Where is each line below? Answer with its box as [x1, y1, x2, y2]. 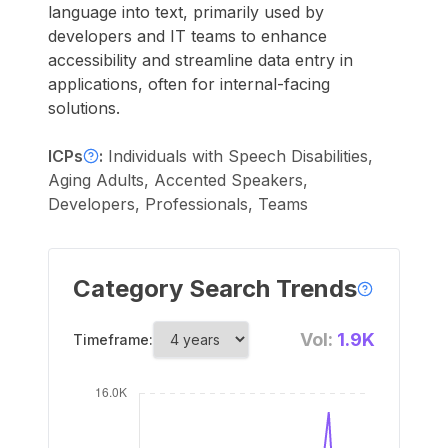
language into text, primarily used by [48, 2, 324, 22]
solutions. [48, 98, 120, 118]
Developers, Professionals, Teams [48, 194, 308, 214]
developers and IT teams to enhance [48, 26, 327, 46]
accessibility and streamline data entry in [48, 50, 353, 70]
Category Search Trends [73, 274, 357, 303]
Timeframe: [73, 331, 153, 348]
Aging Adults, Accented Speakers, [48, 170, 308, 190]
